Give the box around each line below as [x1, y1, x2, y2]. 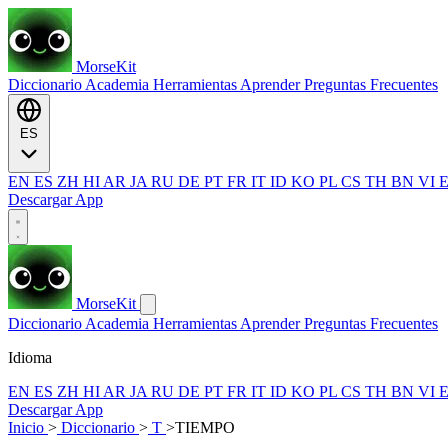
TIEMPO [175, 419, 235, 436]
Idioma [8, 349, 52, 366]
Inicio [8, 419, 48, 436]
